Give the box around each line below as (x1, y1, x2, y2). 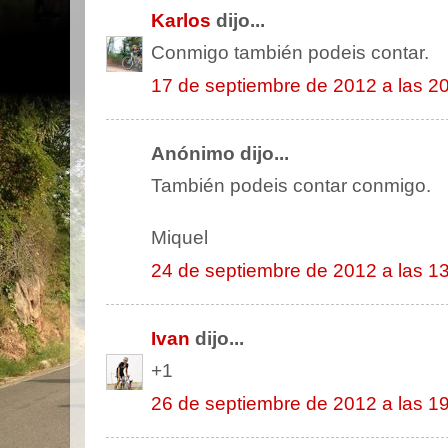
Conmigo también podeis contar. (151, 42, 429, 64)
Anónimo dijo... (151, 142, 289, 164)
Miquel (151, 227, 208, 249)
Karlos (151, 9, 211, 31)
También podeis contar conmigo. (151, 175, 431, 197)
